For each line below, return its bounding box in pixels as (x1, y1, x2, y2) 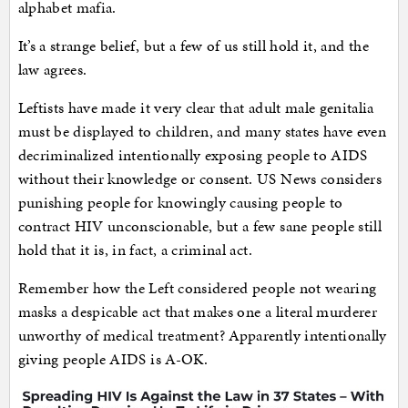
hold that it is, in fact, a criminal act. (17, 239, 252, 261)
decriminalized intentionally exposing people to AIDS (17, 144, 368, 167)
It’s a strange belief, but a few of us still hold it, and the (17, 35, 369, 57)
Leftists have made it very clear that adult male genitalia (17, 97, 374, 119)
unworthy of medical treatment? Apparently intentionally (17, 324, 387, 347)
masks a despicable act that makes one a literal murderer (17, 301, 378, 323)
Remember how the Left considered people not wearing (17, 277, 377, 300)
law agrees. (17, 58, 87, 81)
